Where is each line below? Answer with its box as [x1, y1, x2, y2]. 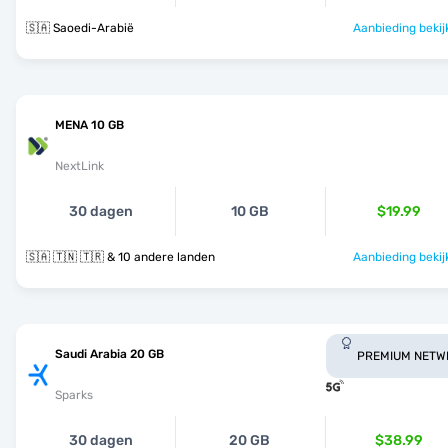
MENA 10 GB [55, 118, 124, 132]
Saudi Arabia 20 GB [55, 347, 164, 361]
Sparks [55, 388, 93, 402]
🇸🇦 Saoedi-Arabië [26, 21, 134, 35]
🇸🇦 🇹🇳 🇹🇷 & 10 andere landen [107, 250, 215, 264]
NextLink [55, 159, 104, 173]
